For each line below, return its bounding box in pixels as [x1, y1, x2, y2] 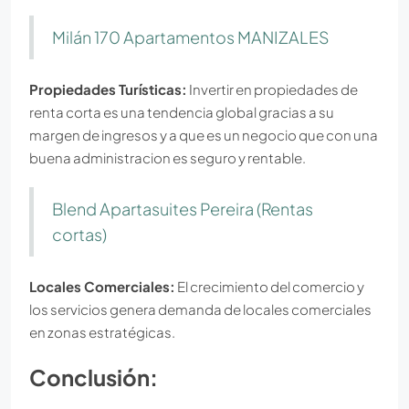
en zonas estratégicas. [29, 322, 175, 341]
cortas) [52, 223, 107, 245]
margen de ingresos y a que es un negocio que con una [29, 125, 378, 143]
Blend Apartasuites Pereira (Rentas [52, 197, 313, 219]
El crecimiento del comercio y [175, 277, 364, 295]
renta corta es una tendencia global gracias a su [29, 102, 334, 121]
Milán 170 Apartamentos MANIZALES [52, 26, 330, 47]
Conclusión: [29, 362, 158, 391]
